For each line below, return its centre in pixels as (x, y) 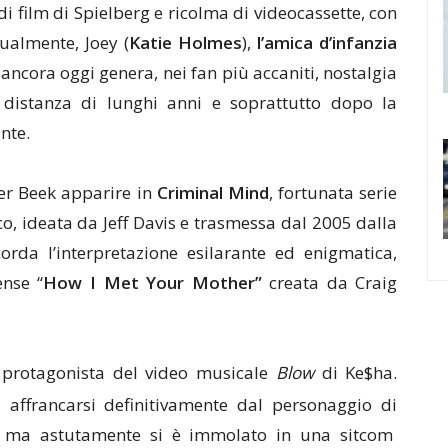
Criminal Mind (213, 193)
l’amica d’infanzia (327, 43)
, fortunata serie (333, 193)
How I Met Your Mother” (152, 283)
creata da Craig (329, 283)
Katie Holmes (185, 43)
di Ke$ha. (355, 373)
